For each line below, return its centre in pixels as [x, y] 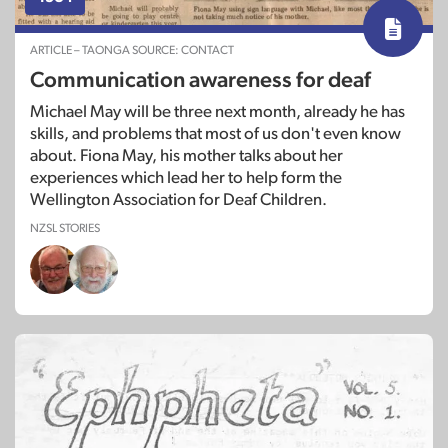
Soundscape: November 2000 [175, 24]
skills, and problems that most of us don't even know [215, 134]
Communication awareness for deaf [200, 80]
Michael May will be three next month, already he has [217, 112]
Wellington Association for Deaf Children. [178, 200]
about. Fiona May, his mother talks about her [186, 156]
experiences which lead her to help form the [186, 178]
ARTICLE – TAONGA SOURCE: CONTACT [132, 50]
